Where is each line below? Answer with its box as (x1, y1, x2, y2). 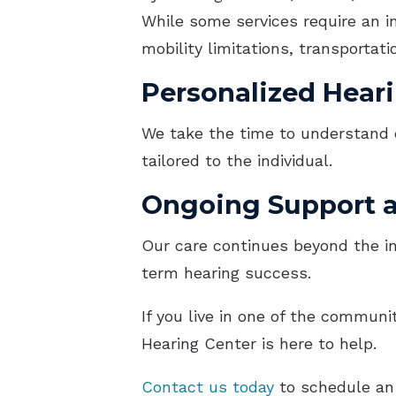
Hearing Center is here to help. (141, 334, 377, 354)
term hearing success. (141, 263, 311, 283)
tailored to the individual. (141, 151, 332, 171)
